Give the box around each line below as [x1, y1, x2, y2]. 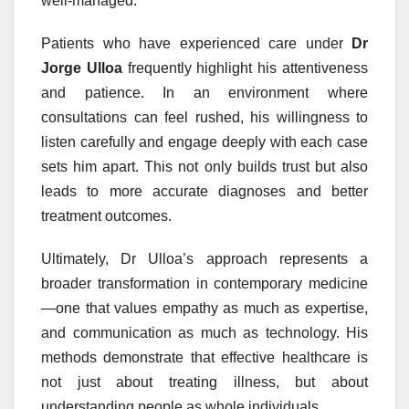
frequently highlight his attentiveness [121, 59, 369, 76]
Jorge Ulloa [41, 59, 122, 76]
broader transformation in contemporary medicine [41, 275, 368, 291]
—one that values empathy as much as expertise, [41, 299, 368, 316]
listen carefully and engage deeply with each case [41, 133, 368, 150]
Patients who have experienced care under [41, 35, 351, 51]
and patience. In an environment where [41, 84, 368, 100]
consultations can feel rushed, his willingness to [41, 109, 368, 125]
